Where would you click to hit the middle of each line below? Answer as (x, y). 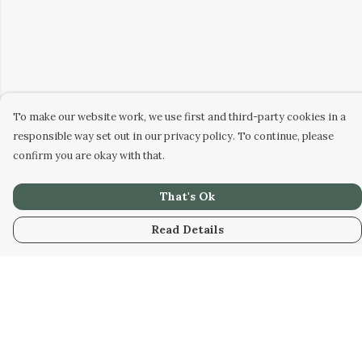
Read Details (187, 229)
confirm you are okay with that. (89, 156)
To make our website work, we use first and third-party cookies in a (179, 117)
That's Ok (187, 196)
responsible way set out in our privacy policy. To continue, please (173, 136)
